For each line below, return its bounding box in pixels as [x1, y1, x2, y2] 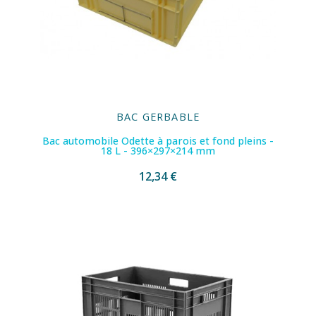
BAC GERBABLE [116, 110, 200, 124]
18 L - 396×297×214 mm [101, 144, 215, 158]
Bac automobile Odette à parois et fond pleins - [42, 134, 274, 148]
